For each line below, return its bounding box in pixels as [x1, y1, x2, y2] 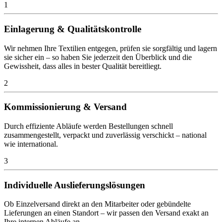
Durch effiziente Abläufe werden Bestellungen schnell [4, 121, 173, 130]
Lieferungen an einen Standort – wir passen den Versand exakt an [4, 209, 209, 218]
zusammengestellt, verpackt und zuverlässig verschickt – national [4, 130, 207, 139]
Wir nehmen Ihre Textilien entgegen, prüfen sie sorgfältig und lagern [4, 44, 217, 53]
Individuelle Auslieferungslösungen [4, 179, 150, 190]
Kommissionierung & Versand [4, 102, 127, 112]
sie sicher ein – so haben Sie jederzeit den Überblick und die [4, 53, 192, 61]
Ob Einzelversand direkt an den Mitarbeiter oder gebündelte [4, 200, 191, 209]
